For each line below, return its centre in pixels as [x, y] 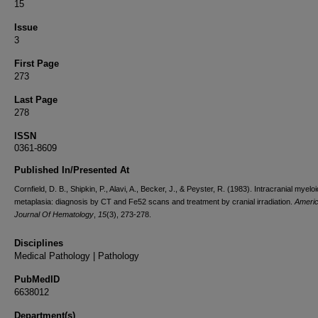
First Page [37, 64]
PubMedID [37, 279]
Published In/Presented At [72, 170]
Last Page [36, 100]
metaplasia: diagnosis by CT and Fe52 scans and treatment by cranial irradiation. [154, 202]
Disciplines [39, 243]
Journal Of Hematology [54, 214]
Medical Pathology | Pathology [77, 256]
